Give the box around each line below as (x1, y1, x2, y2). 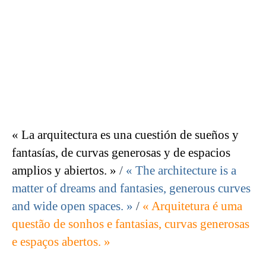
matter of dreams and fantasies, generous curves (12, 181, 251, 196)
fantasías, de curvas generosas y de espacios (12, 145, 230, 160)
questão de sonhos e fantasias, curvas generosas (12, 217, 249, 232)
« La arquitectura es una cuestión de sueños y (12, 128, 239, 142)
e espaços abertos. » (12, 235, 110, 249)
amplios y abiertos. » (12, 163, 116, 178)
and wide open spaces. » (12, 199, 133, 214)
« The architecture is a (126, 163, 236, 178)
